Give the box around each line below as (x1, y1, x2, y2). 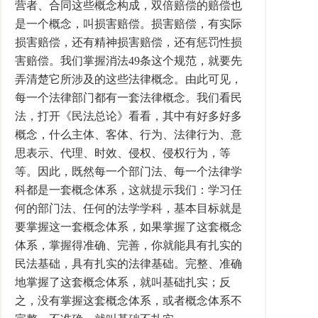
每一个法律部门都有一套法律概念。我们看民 (15, 92, 242, 104)
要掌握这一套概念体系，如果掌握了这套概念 (15, 221, 242, 233)
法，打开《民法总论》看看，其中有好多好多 (15, 110, 242, 122)
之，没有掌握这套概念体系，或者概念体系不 (15, 295, 242, 307)
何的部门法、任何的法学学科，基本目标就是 (15, 202, 242, 214)
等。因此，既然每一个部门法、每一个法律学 (15, 165, 242, 177)
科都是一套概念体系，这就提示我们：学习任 (15, 184, 242, 196)
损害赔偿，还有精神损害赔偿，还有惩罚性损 (15, 36, 242, 48)
